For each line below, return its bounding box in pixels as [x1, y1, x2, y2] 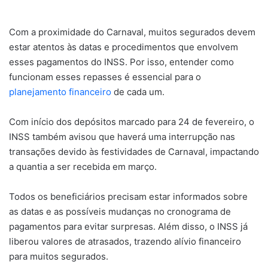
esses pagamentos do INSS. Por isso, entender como [9, 56, 234, 68]
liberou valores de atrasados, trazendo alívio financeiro [9, 235, 241, 247]
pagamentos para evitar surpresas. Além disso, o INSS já [9, 220, 248, 232]
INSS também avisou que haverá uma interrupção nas [9, 130, 235, 142]
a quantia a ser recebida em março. [9, 160, 157, 172]
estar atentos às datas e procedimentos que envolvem [9, 41, 238, 53]
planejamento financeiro [9, 86, 111, 98]
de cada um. [111, 86, 165, 98]
